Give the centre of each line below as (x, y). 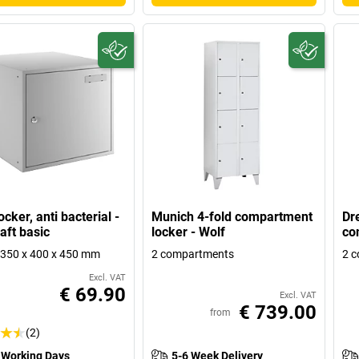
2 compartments (193, 254)
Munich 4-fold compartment (232, 216)
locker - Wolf (189, 232)
